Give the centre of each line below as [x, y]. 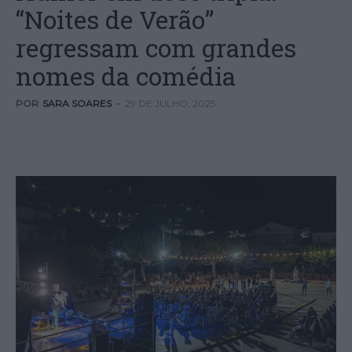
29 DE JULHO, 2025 [170, 103]
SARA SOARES [77, 103]
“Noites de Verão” [115, 19]
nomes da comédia [126, 76]
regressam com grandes [156, 48]
